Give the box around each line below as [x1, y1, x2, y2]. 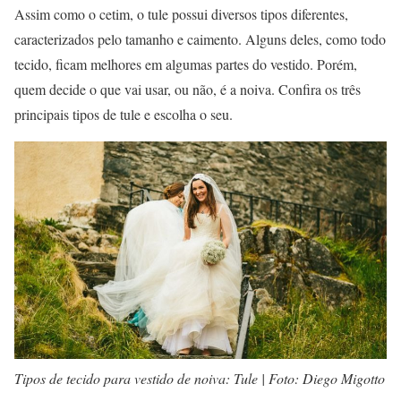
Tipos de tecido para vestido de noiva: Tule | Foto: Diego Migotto [14, 369, 385, 388]
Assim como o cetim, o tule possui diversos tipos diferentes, [14, 4, 348, 24]
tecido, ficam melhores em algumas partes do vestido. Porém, [14, 55, 357, 74]
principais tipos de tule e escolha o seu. [14, 105, 233, 124]
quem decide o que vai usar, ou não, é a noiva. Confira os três [14, 80, 361, 99]
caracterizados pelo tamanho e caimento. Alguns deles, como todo [14, 30, 386, 49]
